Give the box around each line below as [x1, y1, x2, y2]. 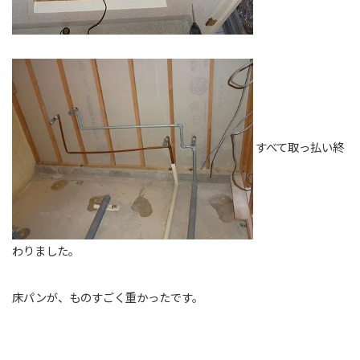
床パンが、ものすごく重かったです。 [12, 288, 203, 305]
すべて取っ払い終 [253, 138, 344, 155]
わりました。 [12, 241, 80, 259]
